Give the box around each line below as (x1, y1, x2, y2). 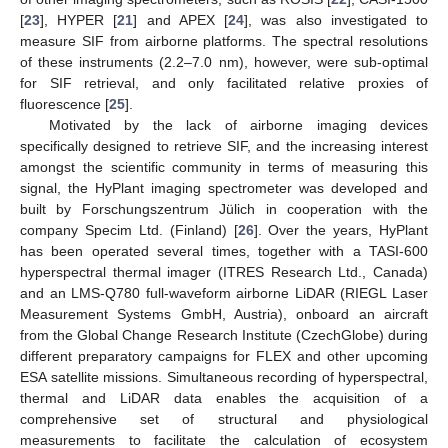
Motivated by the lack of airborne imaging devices (48, 116, 428, 133)
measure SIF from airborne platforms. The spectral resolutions (20, 32, 428, 49)
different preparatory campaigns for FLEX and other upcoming (20, 347, 428, 364)
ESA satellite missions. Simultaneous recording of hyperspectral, (20, 368, 428, 385)
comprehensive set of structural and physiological (20, 410, 428, 427)
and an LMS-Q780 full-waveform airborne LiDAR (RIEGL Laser (20, 284, 428, 301)
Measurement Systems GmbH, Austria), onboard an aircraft (20, 305, 428, 322)
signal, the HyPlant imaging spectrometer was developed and (20, 179, 428, 196)
